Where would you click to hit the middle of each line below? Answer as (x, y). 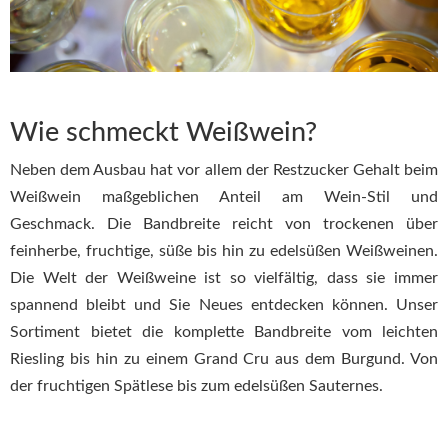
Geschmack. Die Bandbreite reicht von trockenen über (224, 223)
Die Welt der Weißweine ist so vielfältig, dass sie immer (224, 277)
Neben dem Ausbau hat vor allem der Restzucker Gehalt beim (224, 169)
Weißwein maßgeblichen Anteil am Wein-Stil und (224, 196)
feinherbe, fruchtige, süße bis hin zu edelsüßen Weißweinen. (224, 250)
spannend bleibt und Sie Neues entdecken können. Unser (224, 304)
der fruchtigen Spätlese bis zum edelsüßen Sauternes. (196, 385)
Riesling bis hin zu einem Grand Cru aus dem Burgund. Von (224, 358)
